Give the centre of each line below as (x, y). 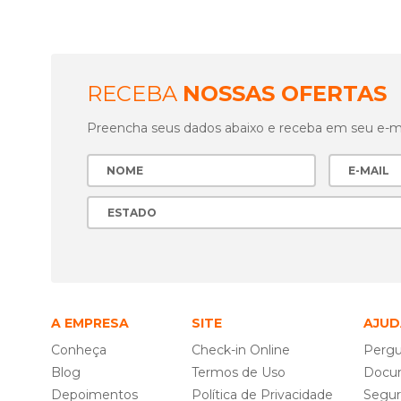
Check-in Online (241, 350)
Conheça (79, 350)
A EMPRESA (90, 323)
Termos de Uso (239, 372)
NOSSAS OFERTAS (285, 94)
